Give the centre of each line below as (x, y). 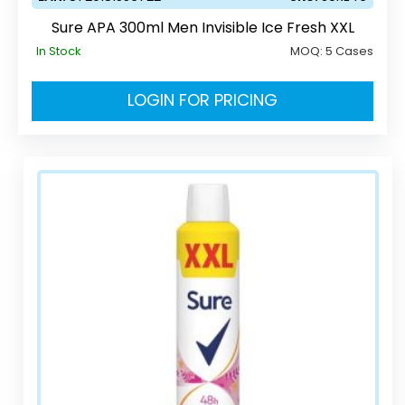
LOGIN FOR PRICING (202, 99)
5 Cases (349, 51)
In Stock (59, 51)
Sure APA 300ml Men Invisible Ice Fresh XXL (202, 27)
